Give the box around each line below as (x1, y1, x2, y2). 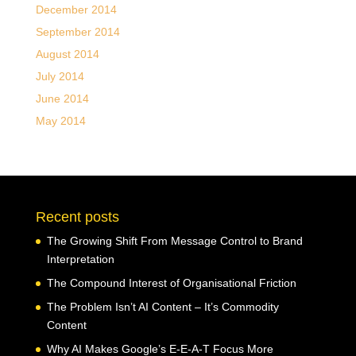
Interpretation (46, 253, 114, 265)
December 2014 (35, 3, 117, 16)
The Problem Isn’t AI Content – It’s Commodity (46, 300, 279, 313)
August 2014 (35, 48, 99, 60)
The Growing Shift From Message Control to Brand (46, 234, 303, 247)
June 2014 (35, 92, 89, 105)
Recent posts (35, 209, 119, 225)
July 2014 (35, 70, 84, 83)
